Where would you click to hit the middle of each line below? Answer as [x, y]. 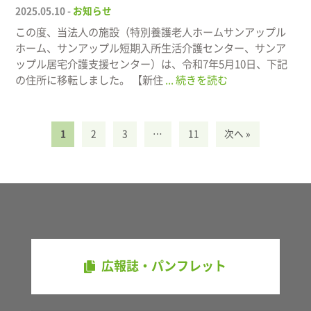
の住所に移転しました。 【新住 [91, 80]
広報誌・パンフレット [164, 266]
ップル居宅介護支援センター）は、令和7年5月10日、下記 [152, 64]
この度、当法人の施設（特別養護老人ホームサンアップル [151, 32]
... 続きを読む [197, 80]
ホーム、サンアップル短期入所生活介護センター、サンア [151, 48]
